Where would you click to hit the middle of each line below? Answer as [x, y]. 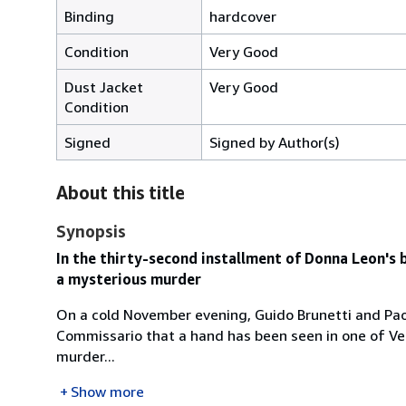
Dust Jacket [104, 87]
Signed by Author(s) [275, 142]
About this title [121, 192]
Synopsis [91, 231]
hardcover [243, 16]
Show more [107, 391]
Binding [89, 16]
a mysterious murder [129, 279]
